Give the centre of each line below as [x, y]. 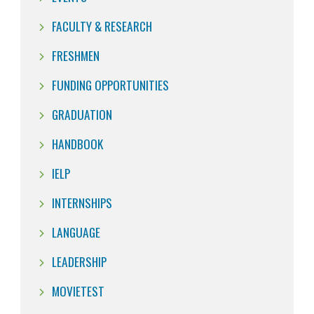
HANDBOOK [77, 143]
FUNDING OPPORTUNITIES [110, 84]
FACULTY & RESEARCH [102, 26]
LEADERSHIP [79, 261]
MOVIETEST [78, 291]
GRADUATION [82, 114]
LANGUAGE [76, 232]
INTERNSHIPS [82, 202]
